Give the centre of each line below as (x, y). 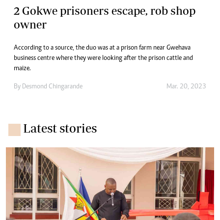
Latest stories (60, 128)
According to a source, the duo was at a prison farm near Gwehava (102, 48)
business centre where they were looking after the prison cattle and (103, 58)
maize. (22, 69)
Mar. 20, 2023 (186, 87)
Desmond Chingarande (52, 87)
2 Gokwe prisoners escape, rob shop (105, 10)
